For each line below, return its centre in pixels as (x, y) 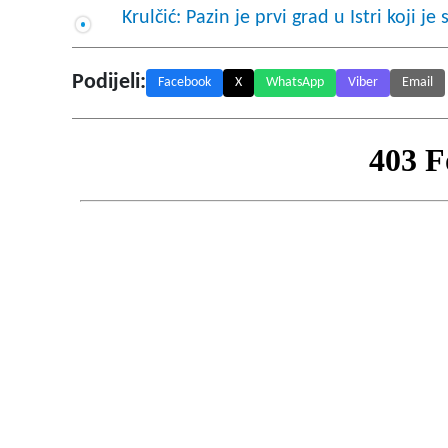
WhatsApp (295, 83)
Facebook (184, 83)
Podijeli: (109, 83)
